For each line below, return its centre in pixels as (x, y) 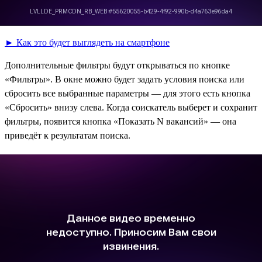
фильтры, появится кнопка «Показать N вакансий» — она (120, 121)
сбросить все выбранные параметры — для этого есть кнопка (127, 93)
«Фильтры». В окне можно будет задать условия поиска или (125, 79)
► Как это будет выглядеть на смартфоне (87, 42)
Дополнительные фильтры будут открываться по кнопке (117, 65)
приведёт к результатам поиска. (68, 135)
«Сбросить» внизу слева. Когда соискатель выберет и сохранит (131, 107)
